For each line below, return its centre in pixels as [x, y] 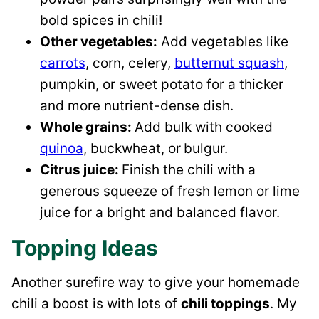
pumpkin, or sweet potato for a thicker [162, 85]
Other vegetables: [99, 42]
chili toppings [225, 304]
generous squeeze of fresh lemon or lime [170, 192]
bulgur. [206, 149]
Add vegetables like [223, 42]
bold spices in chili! [101, 21]
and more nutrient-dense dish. [138, 106]
